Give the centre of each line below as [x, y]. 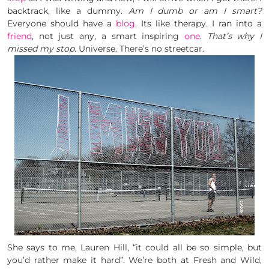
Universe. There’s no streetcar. [140, 49]
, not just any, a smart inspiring [108, 36]
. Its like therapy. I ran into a [198, 24]
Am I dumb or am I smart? [195, 11]
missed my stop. [42, 49]
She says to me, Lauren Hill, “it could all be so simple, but [134, 248]
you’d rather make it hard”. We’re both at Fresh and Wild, [134, 260]
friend [20, 36]
